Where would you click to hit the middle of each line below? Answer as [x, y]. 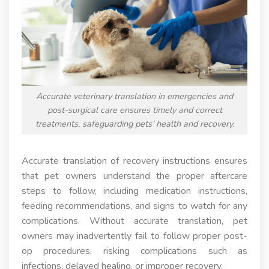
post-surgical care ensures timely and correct [134, 110]
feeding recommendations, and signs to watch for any [134, 206]
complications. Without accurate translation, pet [134, 221]
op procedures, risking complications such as [134, 251]
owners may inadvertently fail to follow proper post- [134, 236]
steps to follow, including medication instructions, [134, 191]
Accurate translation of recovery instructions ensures [134, 161]
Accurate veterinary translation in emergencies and [134, 96]
